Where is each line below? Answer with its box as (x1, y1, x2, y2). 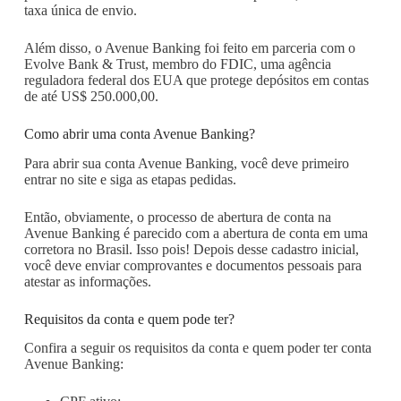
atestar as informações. (23, 273, 151, 289)
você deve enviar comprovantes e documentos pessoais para (23, 257, 362, 273)
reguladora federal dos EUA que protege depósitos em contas (23, 72, 369, 88)
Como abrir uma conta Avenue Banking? (23, 125, 255, 141)
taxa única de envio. (23, 2, 137, 18)
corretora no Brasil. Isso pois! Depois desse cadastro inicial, (23, 241, 359, 257)
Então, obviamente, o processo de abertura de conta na (23, 209, 331, 225)
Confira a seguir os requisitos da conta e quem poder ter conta (23, 340, 371, 356)
